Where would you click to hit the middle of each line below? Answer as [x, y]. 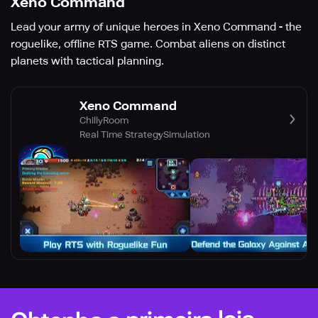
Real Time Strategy [121, 134]
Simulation [187, 134]
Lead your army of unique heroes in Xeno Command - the [156, 27]
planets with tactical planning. [87, 61]
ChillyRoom [104, 120]
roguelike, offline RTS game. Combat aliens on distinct [148, 44]
